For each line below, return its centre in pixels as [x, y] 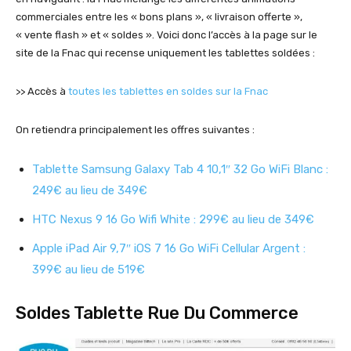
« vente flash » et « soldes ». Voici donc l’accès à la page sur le [166, 35]
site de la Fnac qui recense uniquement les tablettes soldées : [165, 53]
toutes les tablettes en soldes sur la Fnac [168, 92]
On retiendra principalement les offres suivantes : [135, 130]
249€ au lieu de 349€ [90, 191]
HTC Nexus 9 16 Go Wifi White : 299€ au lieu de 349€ [173, 220]
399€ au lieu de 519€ [89, 270]
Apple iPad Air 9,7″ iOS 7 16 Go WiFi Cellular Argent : [169, 249]
